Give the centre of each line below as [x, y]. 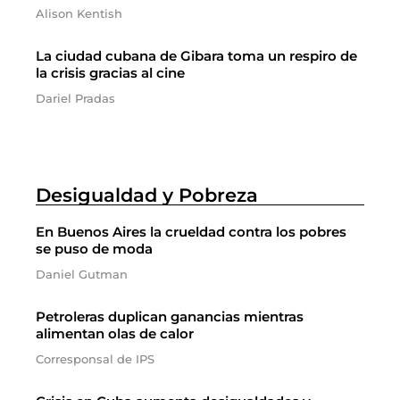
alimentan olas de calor [115, 333]
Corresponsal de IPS [95, 359]
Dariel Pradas [75, 98]
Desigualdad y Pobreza [147, 195]
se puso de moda [94, 249]
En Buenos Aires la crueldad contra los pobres [191, 232]
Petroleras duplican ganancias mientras [170, 317]
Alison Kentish [79, 13]
